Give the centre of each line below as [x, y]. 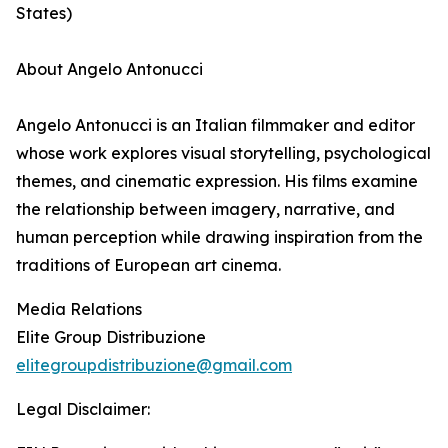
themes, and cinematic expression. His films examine [217, 181]
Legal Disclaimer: [83, 409]
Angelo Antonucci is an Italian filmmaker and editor [215, 125]
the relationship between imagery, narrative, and [205, 209]
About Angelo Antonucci [109, 69]
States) [44, 13]
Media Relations [79, 309]
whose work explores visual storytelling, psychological [223, 153]
